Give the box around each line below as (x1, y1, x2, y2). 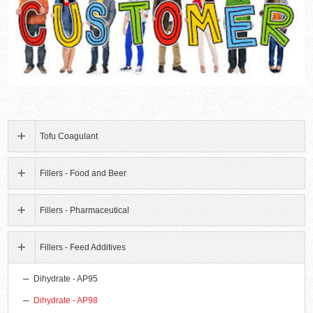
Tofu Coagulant (40, 131, 99, 142)
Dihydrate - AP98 (34, 296, 99, 306)
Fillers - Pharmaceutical (40, 205, 130, 216)
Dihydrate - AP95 (34, 274, 99, 284)
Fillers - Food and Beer (40, 168, 127, 179)
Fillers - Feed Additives (40, 242, 126, 253)
